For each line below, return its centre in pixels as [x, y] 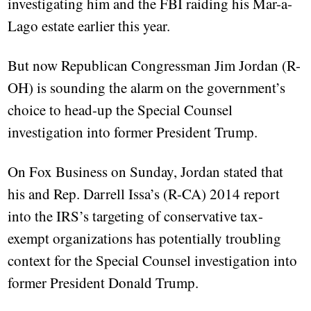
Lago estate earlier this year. [89, 26]
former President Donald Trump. [103, 283]
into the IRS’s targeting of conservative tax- [136, 216]
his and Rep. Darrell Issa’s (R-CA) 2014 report [144, 194]
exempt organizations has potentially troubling [145, 238]
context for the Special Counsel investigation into [153, 261]
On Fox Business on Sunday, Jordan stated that [146, 172]
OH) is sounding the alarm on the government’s [147, 88]
